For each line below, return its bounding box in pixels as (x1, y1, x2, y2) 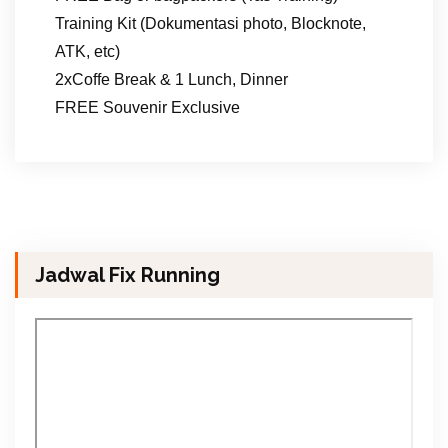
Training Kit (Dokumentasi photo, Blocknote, (55, 14, 366, 32)
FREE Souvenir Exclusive (55, 98, 240, 116)
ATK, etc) (55, 42, 120, 60)
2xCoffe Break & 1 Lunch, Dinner (55, 70, 288, 88)
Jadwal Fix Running (35, 262, 220, 287)
